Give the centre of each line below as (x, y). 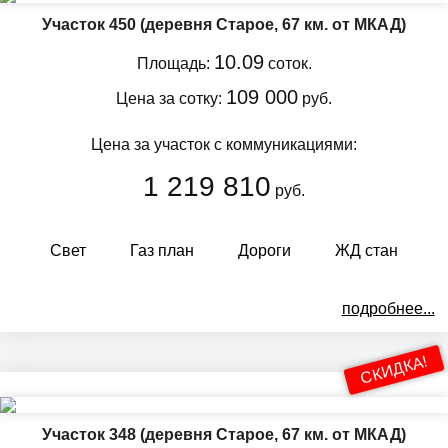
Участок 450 (91, 24)
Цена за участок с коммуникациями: (224, 144)
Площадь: (175, 63)
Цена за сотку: (171, 98)
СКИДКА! (393, 369)
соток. (287, 63)
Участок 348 (91, 434)
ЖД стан (366, 250)
